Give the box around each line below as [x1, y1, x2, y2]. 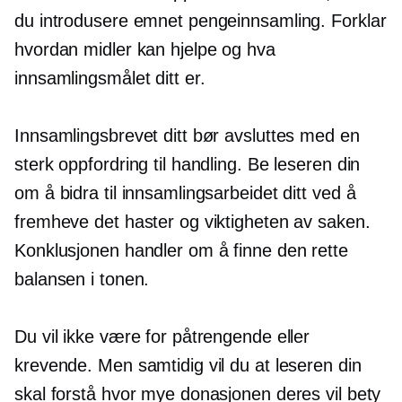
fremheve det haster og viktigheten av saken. [14, 212, 371, 232]
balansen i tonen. [14, 269, 150, 289]
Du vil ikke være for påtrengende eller [14, 327, 310, 346]
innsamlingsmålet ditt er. [14, 68, 205, 88]
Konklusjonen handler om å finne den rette [14, 240, 348, 260]
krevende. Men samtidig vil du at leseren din [14, 355, 362, 375]
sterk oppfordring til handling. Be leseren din [14, 154, 361, 174]
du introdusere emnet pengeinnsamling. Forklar [14, 11, 387, 31]
